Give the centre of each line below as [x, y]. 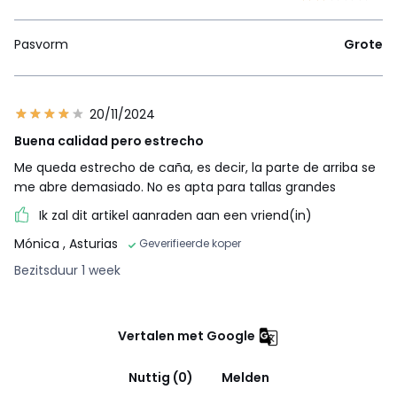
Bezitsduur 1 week [67, 271]
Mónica [39, 244]
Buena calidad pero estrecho [109, 140]
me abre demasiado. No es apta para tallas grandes [175, 187]
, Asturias [90, 244]
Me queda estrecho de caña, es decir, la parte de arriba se [195, 167]
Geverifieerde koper [190, 244]
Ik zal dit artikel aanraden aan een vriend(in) [175, 215]
